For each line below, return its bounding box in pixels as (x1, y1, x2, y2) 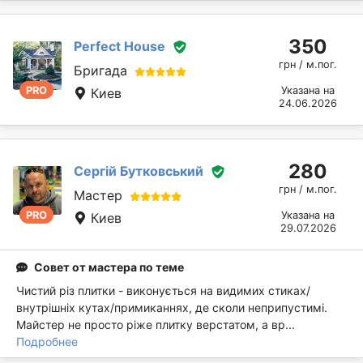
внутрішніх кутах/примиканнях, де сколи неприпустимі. (16, 300, 327, 314)
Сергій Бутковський (74, 162, 203, 179)
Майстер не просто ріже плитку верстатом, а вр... (16, 317, 295, 331)
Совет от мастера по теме (34, 259, 184, 274)
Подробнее (16, 334, 78, 348)
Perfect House (74, 37, 165, 54)
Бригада (74, 62, 127, 79)
